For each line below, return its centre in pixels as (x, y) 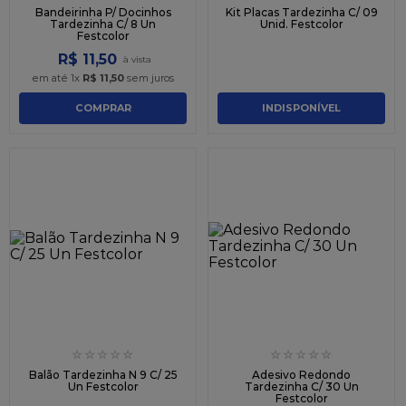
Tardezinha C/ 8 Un (103, 24)
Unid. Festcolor (301, 24)
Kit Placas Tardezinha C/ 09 (301, 12)
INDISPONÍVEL (301, 108)
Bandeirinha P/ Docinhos (103, 12)
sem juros (149, 77)
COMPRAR (103, 108)
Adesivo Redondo (301, 374)
